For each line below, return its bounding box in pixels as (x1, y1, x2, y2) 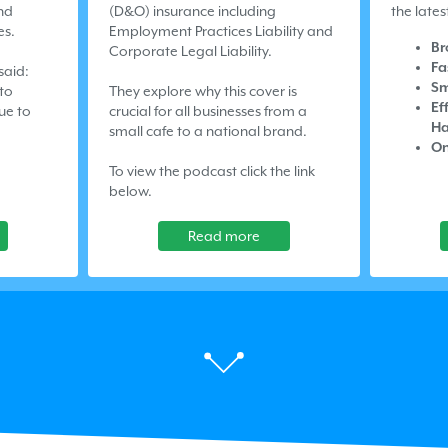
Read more (188, 227, 260, 244)
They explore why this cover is (109, 82, 297, 99)
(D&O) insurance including (109, 2, 276, 19)
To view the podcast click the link (109, 162, 315, 179)
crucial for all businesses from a (109, 102, 307, 119)
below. (109, 182, 152, 199)
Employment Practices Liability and (109, 22, 333, 39)
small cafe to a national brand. (109, 122, 307, 139)
